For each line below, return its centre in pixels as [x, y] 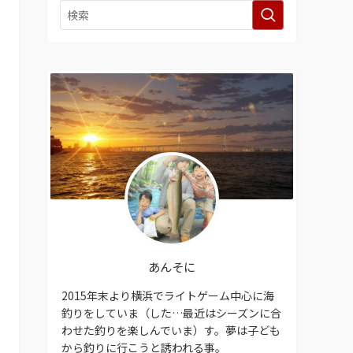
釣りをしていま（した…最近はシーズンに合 [171, 312]
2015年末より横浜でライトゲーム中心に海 [168, 295]
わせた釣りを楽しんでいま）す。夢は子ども [171, 330]
